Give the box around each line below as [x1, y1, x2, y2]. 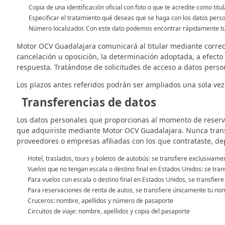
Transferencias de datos [22, 94, 156, 110]
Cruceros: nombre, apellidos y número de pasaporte [28, 196, 173, 205]
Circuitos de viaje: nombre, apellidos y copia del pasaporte [28, 207, 190, 216]
